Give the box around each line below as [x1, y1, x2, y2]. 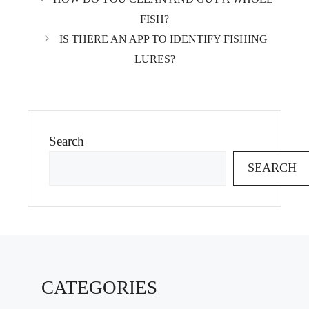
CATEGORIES [41, 277, 157, 298]
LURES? [134, 52, 175, 65]
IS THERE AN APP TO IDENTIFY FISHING [59, 32, 268, 45]
